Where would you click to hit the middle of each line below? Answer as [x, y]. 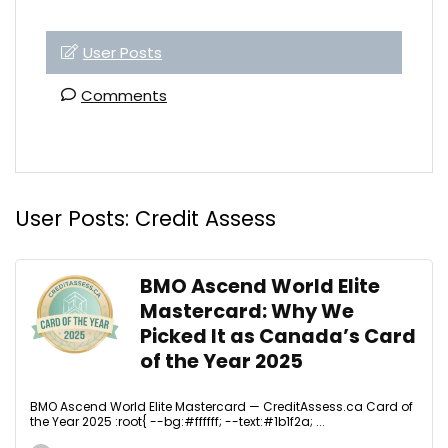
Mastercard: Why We [247, 311]
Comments [124, 95]
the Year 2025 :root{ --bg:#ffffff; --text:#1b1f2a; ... [177, 421]
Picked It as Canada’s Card [278, 336]
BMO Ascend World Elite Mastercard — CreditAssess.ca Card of [221, 406]
